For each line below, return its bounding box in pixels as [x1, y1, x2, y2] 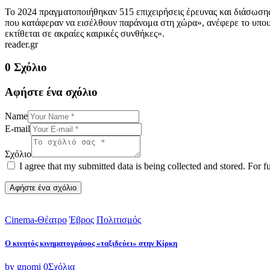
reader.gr [5, 39, 38, 49]
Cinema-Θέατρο [5, 214, 67, 225]
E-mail [5, 123, 30, 134]
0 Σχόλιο [5, 61, 47, 74]
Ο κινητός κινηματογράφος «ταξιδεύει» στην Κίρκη [5, 238, 177, 248]
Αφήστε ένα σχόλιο [5, 86, 98, 99]
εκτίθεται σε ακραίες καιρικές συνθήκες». [5, 28, 165, 39]
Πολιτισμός [96, 214, 141, 225]
